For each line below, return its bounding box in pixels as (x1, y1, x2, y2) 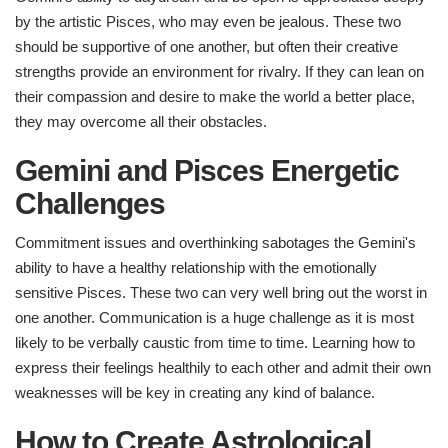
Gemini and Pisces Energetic (15, 154, 399, 188)
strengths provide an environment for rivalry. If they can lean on (15, 63, 424, 81)
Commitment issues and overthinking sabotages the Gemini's (15, 234, 416, 252)
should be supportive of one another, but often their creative (15, 38, 398, 56)
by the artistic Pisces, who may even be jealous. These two (15, 13, 401, 31)
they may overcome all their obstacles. (15, 113, 267, 131)
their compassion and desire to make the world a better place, (15, 88, 415, 106)
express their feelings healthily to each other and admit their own (15, 359, 431, 377)
